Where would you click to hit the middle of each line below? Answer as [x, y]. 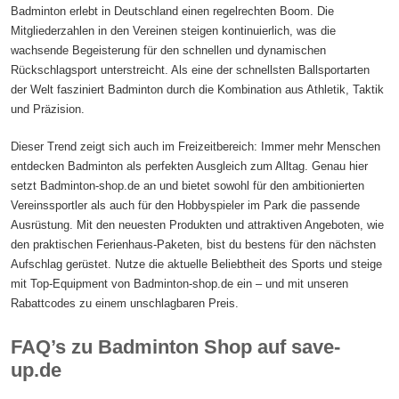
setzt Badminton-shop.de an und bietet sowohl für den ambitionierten [188, 186]
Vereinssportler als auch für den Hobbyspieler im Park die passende [186, 206]
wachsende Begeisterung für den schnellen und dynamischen [169, 51]
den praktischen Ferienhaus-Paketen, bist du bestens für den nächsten [194, 245]
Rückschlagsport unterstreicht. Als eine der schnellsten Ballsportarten [191, 70]
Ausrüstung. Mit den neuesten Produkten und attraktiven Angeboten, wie [198, 225]
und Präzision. [48, 110]
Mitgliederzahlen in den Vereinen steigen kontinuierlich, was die [174, 31]
